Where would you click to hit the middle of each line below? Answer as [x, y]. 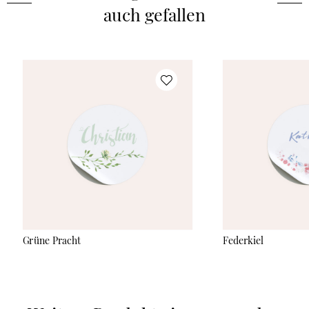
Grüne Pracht [52, 240]
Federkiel [243, 240]
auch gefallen [154, 14]
